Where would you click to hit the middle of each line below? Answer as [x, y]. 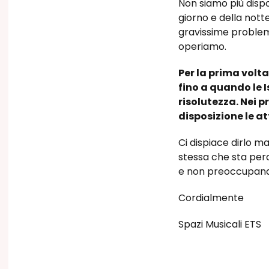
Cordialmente [211, 198]
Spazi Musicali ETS [220, 225]
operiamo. [204, 47]
